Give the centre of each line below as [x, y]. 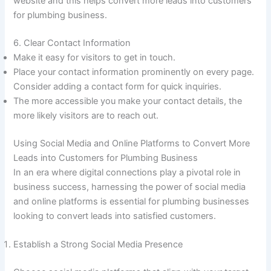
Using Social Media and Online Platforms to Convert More [132, 143]
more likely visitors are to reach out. [86, 115]
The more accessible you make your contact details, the [128, 101]
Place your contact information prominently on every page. [134, 72]
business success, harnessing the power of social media [130, 187]
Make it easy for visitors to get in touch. [96, 57]
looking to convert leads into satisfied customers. [115, 216]
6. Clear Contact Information [72, 43]
